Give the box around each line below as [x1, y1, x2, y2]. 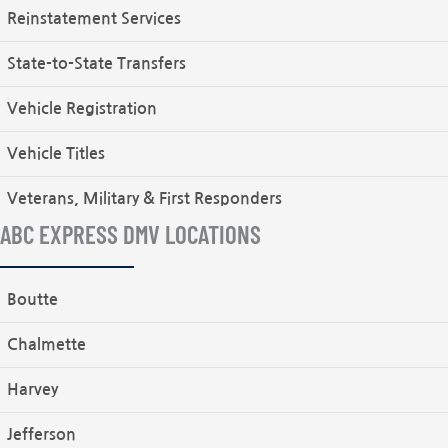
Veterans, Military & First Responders [7, 191, 282, 207]
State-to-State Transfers [7, 56, 186, 72]
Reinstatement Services [7, 11, 181, 27]
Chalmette [7, 337, 86, 353]
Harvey [7, 382, 58, 398]
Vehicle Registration [7, 101, 157, 117]
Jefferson [7, 427, 76, 443]
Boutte [7, 292, 58, 308]
